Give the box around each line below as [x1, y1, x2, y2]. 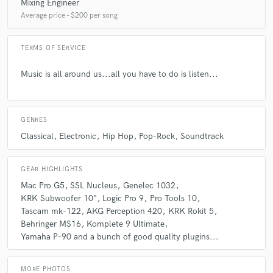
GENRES [21, 116, 48, 124]
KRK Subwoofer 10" [21, 193, 97, 204]
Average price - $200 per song [21, 10, 118, 20]
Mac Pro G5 [21, 180, 65, 191]
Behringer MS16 [21, 218, 81, 229]
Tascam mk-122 [21, 205, 81, 216]
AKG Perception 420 [87, 205, 163, 216]
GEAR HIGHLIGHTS [21, 165, 83, 173]
